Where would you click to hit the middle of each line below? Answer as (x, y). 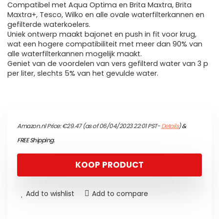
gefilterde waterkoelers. (49, 25)
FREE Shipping (35, 140)
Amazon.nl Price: (40, 126)
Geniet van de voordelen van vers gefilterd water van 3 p (108, 64)
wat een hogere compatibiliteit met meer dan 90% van (105, 44)
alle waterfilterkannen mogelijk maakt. (75, 54)
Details (170, 126)
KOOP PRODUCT (109, 165)
